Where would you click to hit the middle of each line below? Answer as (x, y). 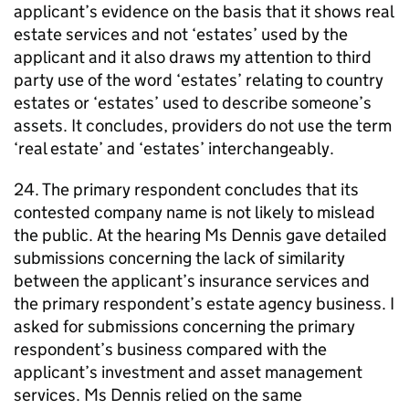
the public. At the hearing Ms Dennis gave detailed (200, 235)
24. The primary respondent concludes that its (186, 189)
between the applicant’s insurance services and (192, 281)
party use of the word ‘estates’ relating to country (199, 80)
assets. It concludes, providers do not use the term (203, 126)
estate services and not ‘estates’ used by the (181, 34)
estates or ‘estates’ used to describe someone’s (193, 103)
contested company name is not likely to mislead (194, 212)
